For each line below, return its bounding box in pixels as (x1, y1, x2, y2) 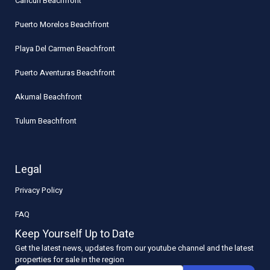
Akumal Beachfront (15, 90, 83, 102)
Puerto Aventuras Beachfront (15, 66, 116, 78)
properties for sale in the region (15, 253, 125, 265)
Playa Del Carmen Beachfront (15, 42, 116, 54)
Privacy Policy (15, 184, 63, 196)
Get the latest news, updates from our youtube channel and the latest (15, 242, 254, 254)
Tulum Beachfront (15, 115, 77, 127)
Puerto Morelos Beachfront (15, 18, 110, 30)
